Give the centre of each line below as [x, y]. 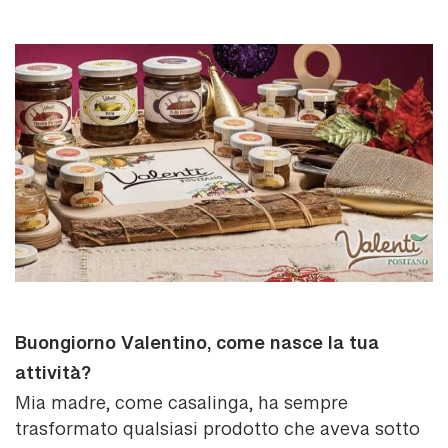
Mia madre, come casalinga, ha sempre [181, 405]
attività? [53, 379]
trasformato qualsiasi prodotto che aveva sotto [217, 431]
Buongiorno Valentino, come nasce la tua [197, 349]
